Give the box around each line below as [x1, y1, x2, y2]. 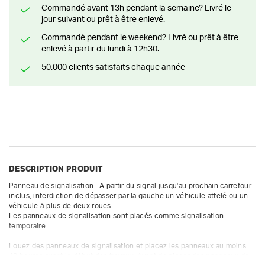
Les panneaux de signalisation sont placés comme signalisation [9, 212, 224, 220]
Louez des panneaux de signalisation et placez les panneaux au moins [9, 243, 247, 250]
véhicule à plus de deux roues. [9, 202, 113, 210]
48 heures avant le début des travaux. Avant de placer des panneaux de [9, 253, 250, 260]
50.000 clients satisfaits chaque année [46, 63, 185, 72]
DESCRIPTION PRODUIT [9, 165, 103, 173]
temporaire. [9, 222, 50, 230]
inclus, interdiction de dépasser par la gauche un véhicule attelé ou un [9, 192, 248, 200]
